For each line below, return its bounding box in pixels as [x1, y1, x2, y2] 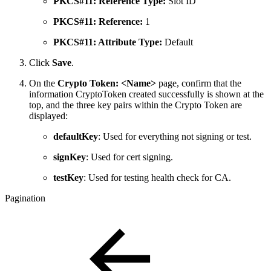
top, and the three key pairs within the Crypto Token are [29, 99, 242, 110]
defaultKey [53, 131, 98, 142]
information [29, 88, 76, 99]
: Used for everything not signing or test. [98, 131, 252, 142]
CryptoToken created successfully [76, 88, 204, 99]
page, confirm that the [156, 77, 241, 88]
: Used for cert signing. [86, 151, 173, 162]
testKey [53, 172, 83, 183]
